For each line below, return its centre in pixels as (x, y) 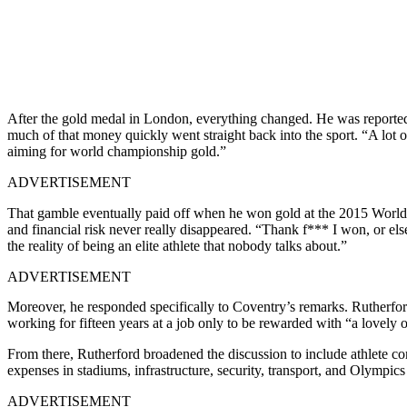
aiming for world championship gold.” (117, 151)
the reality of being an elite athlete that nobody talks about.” (177, 245)
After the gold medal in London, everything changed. (160, 118)
